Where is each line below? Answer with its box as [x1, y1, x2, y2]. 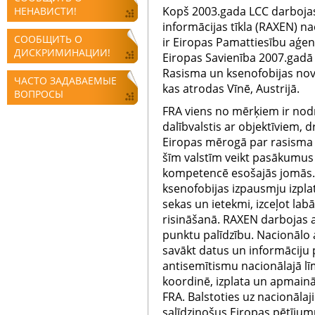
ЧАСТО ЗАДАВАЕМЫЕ [14, 74, 117, 87]
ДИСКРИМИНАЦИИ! [14, 46, 110, 59]
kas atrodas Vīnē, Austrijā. [162, 81, 300, 96]
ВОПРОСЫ [14, 87, 63, 101]
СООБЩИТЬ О [14, 32, 82, 46]
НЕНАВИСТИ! [14, 4, 77, 18]
